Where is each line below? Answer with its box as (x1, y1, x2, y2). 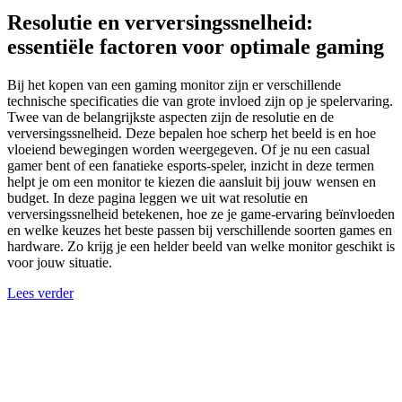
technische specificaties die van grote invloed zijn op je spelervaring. (7, 92, 393, 109)
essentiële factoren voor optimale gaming (7, 34, 384, 58)
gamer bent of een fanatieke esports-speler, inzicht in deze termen (7, 157, 374, 173)
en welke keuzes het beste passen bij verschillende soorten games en (7, 222, 392, 238)
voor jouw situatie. (7, 254, 112, 270)
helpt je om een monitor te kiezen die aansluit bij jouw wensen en (7, 173, 376, 189)
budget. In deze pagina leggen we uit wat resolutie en (7, 189, 308, 205)
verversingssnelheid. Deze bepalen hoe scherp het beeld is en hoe (7, 125, 376, 141)
